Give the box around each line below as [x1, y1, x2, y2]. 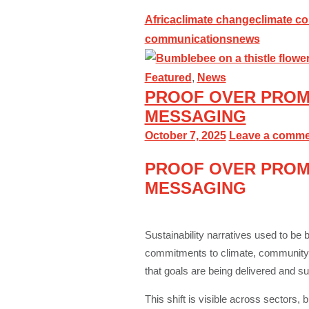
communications [144, 33, 232, 45]
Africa [144, 14, 176, 26]
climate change [175, 14, 255, 26]
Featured [144, 72, 192, 83]
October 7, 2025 [144, 130, 226, 141]
